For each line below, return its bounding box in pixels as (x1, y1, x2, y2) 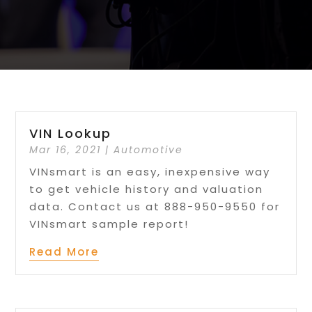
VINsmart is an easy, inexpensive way (29, 164, 271, 180)
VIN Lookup (29, 125, 112, 143)
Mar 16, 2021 (29, 143, 102, 157)
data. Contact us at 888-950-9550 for (29, 199, 281, 214)
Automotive (114, 143, 184, 157)
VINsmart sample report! (29, 217, 189, 232)
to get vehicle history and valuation (29, 182, 264, 197)
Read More (29, 244, 100, 260)
